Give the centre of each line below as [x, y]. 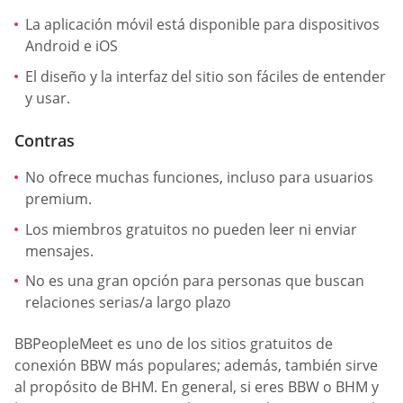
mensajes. [59, 251]
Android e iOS [72, 46]
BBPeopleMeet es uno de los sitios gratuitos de [174, 343]
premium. [58, 199]
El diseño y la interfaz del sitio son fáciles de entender [206, 76]
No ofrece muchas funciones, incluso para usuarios [199, 178]
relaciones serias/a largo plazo [128, 303]
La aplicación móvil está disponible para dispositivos [202, 25]
